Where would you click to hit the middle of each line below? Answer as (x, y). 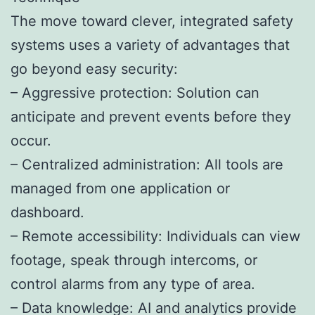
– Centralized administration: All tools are (147, 164)
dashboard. (47, 212)
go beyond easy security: (94, 69)
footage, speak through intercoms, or (134, 260)
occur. (31, 140)
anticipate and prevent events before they (151, 116)
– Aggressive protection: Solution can (135, 92)
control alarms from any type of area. (133, 284)
